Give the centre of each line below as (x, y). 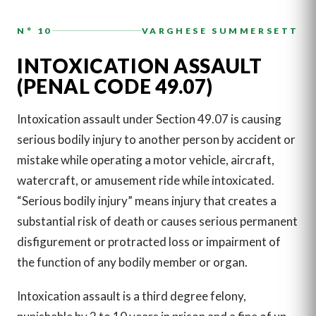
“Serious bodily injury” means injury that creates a (147, 201)
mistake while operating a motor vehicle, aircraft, (146, 160)
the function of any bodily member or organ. (132, 262)
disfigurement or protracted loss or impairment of (149, 242)
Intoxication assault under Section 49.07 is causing (149, 119)
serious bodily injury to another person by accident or (156, 140)
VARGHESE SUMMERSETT (220, 31)
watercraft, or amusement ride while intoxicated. (146, 181)
